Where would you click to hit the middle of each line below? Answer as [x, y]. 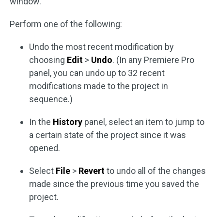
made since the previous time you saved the [114, 184]
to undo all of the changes [155, 171]
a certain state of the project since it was [108, 135]
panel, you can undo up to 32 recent [97, 73]
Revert [92, 171]
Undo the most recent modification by [101, 47]
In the [41, 122]
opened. [45, 148]
